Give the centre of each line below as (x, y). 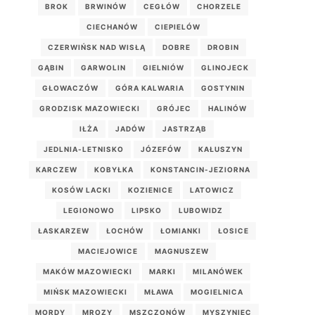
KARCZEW (57, 170)
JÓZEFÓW (161, 149)
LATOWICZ (212, 190)
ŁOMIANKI (180, 231)
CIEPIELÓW (177, 27)
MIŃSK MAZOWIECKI (85, 292)
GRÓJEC (174, 109)
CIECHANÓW (112, 27)
